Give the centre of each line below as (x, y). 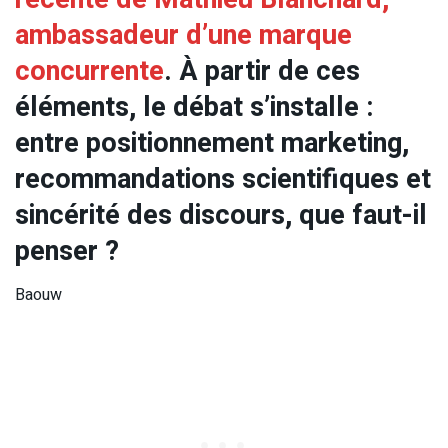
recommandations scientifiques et (223, 178)
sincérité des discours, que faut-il (221, 214)
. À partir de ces (262, 70)
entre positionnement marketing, (212, 142)
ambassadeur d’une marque (183, 34)
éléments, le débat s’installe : (194, 106)
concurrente (89, 70)
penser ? (67, 250)
